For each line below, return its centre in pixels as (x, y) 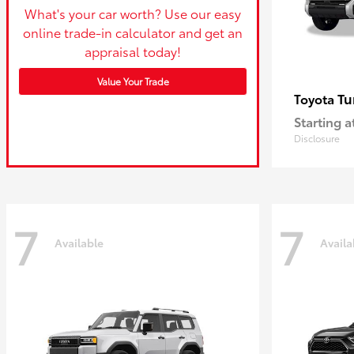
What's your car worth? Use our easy (133, 13)
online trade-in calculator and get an (133, 32)
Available (79, 242)
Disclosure (317, 138)
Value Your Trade (133, 81)
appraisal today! (133, 51)
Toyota (316, 98)
